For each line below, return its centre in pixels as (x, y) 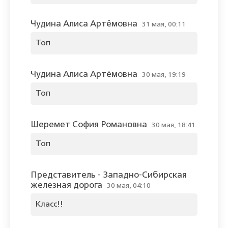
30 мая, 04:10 (129, 186)
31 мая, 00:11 (164, 25)
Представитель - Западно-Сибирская (109, 176)
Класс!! (49, 205)
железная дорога (66, 186)
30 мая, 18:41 (174, 125)
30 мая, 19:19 (164, 75)
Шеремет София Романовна (89, 125)
